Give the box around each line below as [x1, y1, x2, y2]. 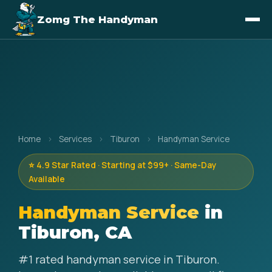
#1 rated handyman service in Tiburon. [18, 251, 220, 267]
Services [59, 134, 92, 144]
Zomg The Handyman [37, 13, 158, 25]
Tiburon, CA [18, 222, 132, 243]
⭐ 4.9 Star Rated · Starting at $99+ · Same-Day [29, 160, 216, 171]
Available [29, 174, 65, 185]
